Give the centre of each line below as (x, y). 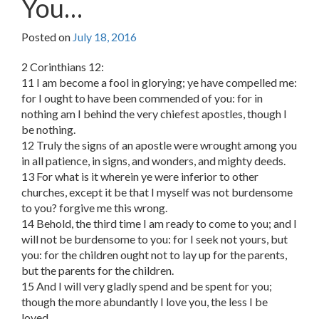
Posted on (47, 37)
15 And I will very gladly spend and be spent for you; (147, 286)
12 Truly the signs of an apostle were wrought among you (159, 145)
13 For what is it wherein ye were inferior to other (140, 177)
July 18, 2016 (105, 37)
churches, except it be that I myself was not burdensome (157, 192)
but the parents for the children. (98, 271)
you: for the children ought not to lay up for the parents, (154, 255)
